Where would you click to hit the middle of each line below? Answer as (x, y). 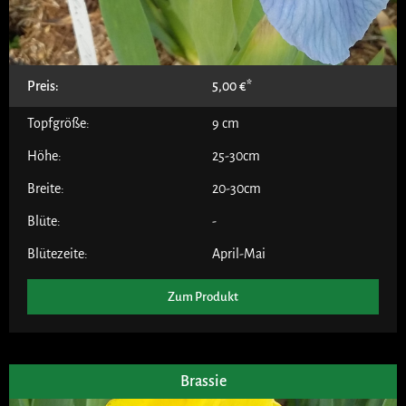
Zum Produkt (203, 296)
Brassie (203, 381)
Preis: (43, 86)
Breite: (46, 188)
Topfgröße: (58, 123)
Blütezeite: (58, 253)
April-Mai (239, 253)
